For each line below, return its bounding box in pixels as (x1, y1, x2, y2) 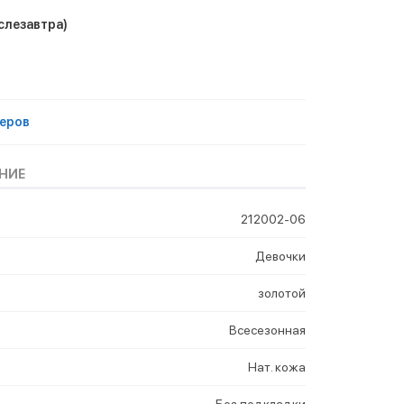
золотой (258, 285, 306, 300)
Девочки (255, 248, 306, 263)
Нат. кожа (248, 359, 306, 374)
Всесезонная (229, 322, 306, 337)
